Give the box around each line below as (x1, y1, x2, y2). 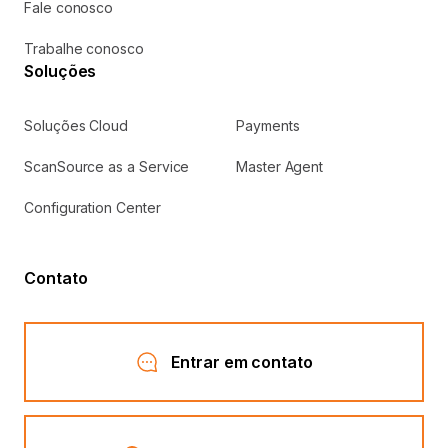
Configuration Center (24, 199, 161, 217)
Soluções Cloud (24, 117, 129, 135)
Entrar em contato (171, 352, 313, 373)
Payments (236, 117, 300, 135)
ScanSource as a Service (24, 158, 190, 176)
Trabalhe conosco (24, 40, 144, 58)
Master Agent (236, 158, 324, 176)
